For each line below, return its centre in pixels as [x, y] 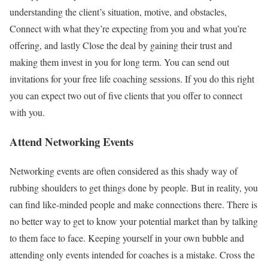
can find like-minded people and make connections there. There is [133, 204]
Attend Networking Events [71, 141]
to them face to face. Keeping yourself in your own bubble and [127, 237]
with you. [29, 112]
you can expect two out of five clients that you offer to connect [126, 96]
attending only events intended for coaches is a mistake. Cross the [132, 254]
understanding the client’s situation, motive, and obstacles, [118, 12]
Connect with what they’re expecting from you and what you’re [128, 29]
